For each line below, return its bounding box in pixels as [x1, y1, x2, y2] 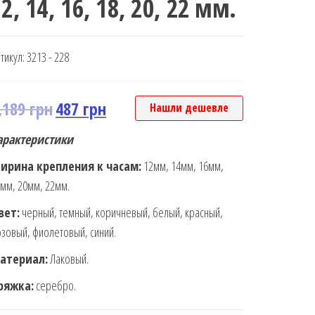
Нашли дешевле [150, 100, 229, 115]
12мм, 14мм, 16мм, [141, 157, 224, 174]
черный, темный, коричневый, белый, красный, [20, 204, 223, 221]
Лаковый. [48, 250, 89, 267]
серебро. [34, 277, 76, 294]
